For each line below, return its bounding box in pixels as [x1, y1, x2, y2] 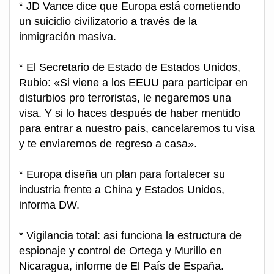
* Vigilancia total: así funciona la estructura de [19, 229, 242, 242]
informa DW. [19, 199, 80, 212]
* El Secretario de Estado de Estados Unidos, [19, 61, 240, 74]
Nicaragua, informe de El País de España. [19, 260, 224, 273]
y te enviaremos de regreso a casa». [19, 138, 197, 150]
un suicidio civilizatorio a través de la [19, 15, 197, 28]
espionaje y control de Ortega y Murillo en [19, 245, 222, 257]
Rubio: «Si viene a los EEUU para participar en [19, 76, 248, 89]
